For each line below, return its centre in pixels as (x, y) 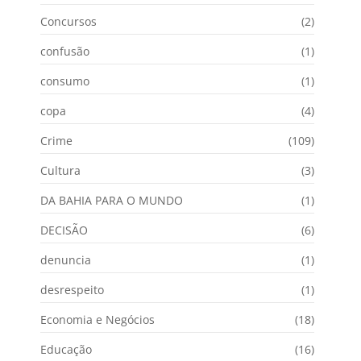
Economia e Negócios (98, 319)
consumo (65, 81)
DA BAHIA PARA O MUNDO (112, 200)
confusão (65, 51)
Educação (66, 349)
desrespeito (72, 289)
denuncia (66, 259)
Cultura (60, 170)
